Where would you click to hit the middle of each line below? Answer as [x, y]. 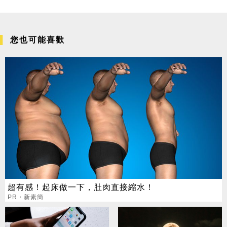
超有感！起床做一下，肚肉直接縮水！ [81, 187]
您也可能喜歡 [37, 40]
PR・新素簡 [26, 197]
